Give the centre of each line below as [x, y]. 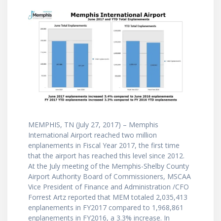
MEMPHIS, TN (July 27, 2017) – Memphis [93, 125]
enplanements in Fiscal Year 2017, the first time [104, 146]
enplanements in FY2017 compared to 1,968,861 [106, 208]
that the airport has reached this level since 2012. [106, 156]
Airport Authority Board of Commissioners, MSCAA [110, 177]
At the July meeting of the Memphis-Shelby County [109, 166]
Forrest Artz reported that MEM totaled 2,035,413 [108, 197]
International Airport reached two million [92, 135]
